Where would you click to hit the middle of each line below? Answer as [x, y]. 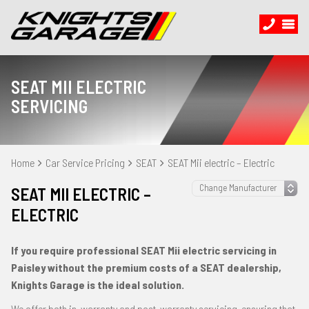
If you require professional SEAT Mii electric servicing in [144, 250]
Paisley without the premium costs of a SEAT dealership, [146, 267]
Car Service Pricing [85, 162]
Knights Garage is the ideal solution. [98, 285]
